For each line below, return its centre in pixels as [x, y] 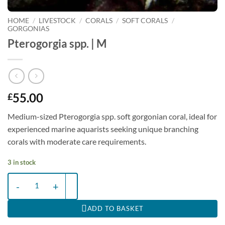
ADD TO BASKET [116, 208]
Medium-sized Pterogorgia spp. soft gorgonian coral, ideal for [112, 117]
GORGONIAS [28, 28]
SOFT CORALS [145, 20]
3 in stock [22, 162]
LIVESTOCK [58, 20]
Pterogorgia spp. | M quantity [53, 179]
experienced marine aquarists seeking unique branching [103, 129]
